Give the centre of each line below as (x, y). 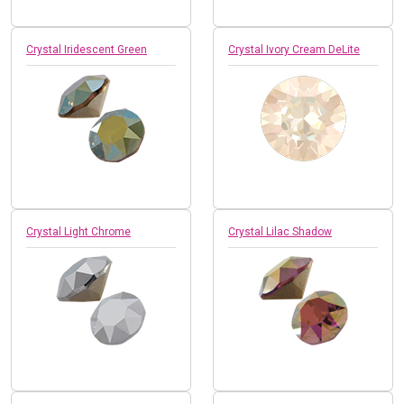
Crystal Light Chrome (78, 231)
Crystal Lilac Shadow (280, 231)
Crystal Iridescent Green (87, 49)
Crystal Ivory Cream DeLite (294, 49)
